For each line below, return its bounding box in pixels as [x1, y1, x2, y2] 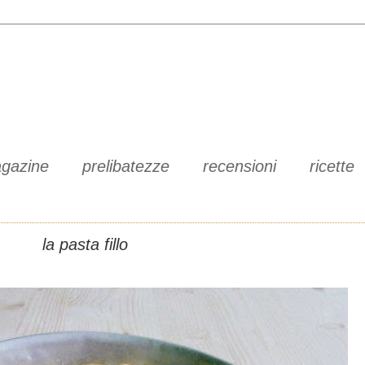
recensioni [203, 157, 276, 175]
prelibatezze [82, 157, 169, 175]
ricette [310, 157, 354, 175]
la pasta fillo [42, 235, 128, 253]
